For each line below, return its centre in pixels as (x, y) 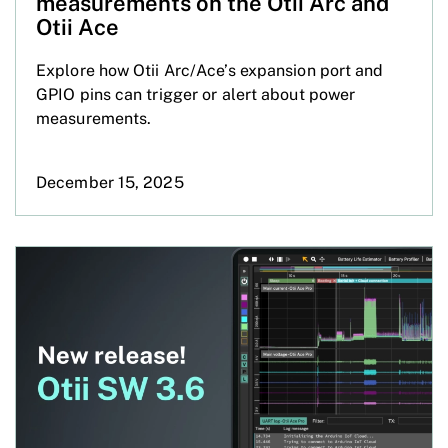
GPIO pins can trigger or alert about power (196, 94)
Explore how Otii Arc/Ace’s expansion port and (210, 70)
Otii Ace (77, 26)
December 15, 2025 (110, 182)
